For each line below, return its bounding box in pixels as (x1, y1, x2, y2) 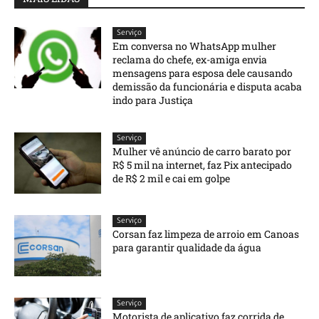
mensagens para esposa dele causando (113, 66, 293, 80)
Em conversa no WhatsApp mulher (113, 39, 277, 53)
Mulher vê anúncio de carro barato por (113, 145, 292, 159)
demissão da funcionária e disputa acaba (113, 80, 303, 94)
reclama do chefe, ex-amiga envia (113, 53, 268, 67)
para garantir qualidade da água (113, 240, 262, 254)
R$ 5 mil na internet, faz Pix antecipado (113, 158, 293, 172)
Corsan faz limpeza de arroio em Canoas (113, 226, 300, 241)
